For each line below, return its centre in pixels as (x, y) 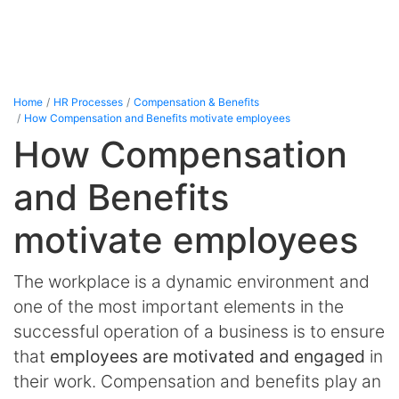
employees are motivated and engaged (208, 356)
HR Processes (88, 102)
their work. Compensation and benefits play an (197, 381)
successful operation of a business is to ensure (199, 331)
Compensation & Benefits (196, 102)
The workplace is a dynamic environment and (191, 281)
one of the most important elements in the (179, 306)
